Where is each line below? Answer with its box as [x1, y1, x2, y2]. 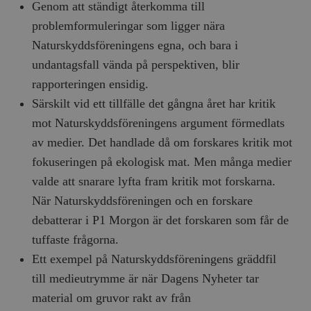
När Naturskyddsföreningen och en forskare [32, 194, 253, 208]
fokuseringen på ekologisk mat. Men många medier [32, 155, 292, 169]
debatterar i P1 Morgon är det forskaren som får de [32, 213, 289, 228]
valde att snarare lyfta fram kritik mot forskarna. [32, 174, 276, 189]
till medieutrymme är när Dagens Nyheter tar [32, 271, 260, 286]
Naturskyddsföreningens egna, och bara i [32, 38, 239, 53]
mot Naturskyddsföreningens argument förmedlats [32, 116, 285, 131]
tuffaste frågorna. [32, 233, 119, 247]
